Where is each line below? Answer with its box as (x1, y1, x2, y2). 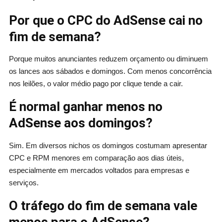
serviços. (8, 178, 39, 187)
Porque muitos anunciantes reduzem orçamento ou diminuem (8, 55, 208, 63)
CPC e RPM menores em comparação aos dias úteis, (8, 154, 184, 163)
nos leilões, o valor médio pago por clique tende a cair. (8, 79, 183, 88)
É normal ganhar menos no (8, 99, 163, 114)
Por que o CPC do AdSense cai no (8, 12, 203, 28)
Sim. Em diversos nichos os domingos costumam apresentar (8, 141, 207, 150)
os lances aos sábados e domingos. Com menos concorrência (8, 67, 212, 76)
